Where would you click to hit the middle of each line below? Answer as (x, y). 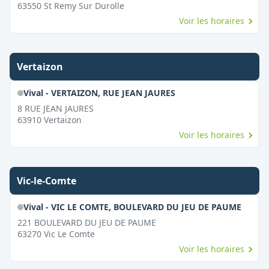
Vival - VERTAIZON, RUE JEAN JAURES (99, 93)
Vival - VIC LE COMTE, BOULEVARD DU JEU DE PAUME (132, 207)
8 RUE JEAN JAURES (56, 108)
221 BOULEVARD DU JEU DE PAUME (87, 222)
